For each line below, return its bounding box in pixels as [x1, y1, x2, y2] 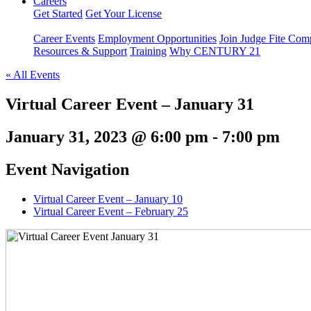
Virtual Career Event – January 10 [33, 192, 183, 205]
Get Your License [85, 8, 162, 19]
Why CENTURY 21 [169, 45, 260, 57]
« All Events [6, 69, 60, 81]
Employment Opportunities [98, 33, 217, 44]
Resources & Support [33, 45, 127, 57]
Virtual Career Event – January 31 [6, 94, 254, 113]
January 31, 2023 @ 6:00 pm [6, 127, 208, 146]
